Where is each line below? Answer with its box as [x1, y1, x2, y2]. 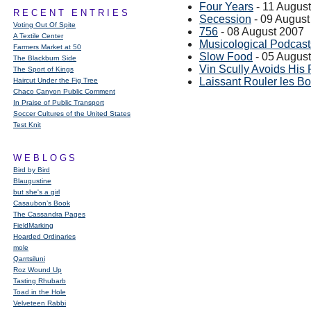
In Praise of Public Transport [13, 99, 104, 106]
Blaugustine [13, 177, 51, 185]
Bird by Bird [13, 166, 50, 174]
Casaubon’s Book [13, 199, 70, 207]
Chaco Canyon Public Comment [13, 87, 115, 95]
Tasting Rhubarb [13, 277, 66, 285]
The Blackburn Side [13, 54, 76, 62]
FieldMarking [13, 221, 53, 229]
